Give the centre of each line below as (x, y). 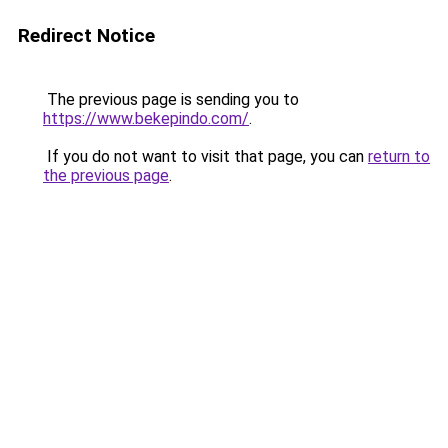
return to (399, 156)
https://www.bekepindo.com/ (146, 118)
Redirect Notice (86, 35)
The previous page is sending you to (171, 99)
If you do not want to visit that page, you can (205, 156)
